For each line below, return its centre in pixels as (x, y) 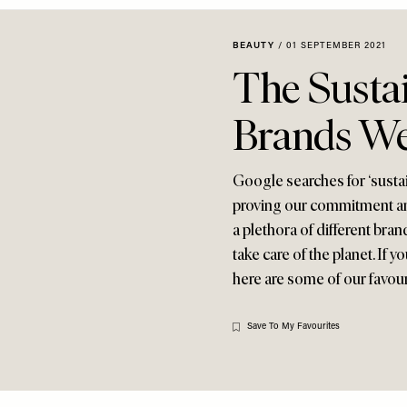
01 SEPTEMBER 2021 (336, 46)
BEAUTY (253, 46)
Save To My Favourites (293, 327)
